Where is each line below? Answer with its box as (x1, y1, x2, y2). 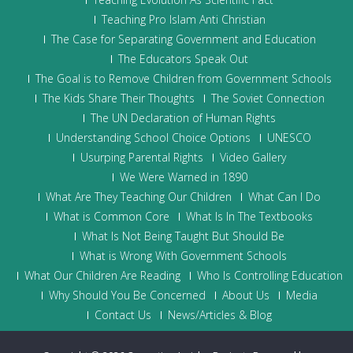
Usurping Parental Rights (80, 150, 203, 165)
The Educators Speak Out (118, 51, 248, 66)
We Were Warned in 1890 (119, 169, 247, 184)
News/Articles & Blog (168, 307, 272, 322)
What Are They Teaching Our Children (46, 189, 232, 204)
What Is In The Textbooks (186, 209, 313, 224)
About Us (222, 288, 269, 303)
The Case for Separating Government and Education (50, 32, 316, 46)
